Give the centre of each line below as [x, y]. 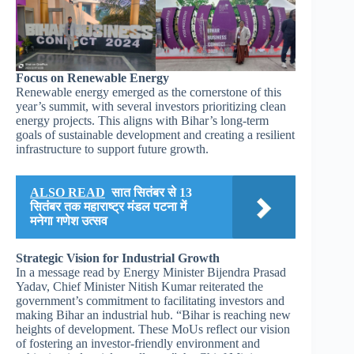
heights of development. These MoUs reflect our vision [153, 330]
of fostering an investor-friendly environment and [138, 344]
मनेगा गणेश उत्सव [69, 221]
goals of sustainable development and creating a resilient [155, 135]
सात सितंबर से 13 [152, 193]
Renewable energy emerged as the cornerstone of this [149, 92]
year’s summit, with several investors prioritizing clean [151, 107]
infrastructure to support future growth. [112, 149]
